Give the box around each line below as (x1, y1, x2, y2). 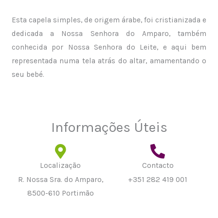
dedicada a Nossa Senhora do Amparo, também (12, 29, 206, 38)
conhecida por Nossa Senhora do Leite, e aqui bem (12, 43, 206, 52)
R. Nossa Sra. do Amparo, (18, 175, 103, 184)
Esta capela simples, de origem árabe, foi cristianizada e (12, 16, 206, 24)
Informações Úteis (51, 118, 167, 135)
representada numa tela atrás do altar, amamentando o (12, 56, 206, 65)
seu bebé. (12, 70, 46, 79)
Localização (40, 161, 81, 170)
